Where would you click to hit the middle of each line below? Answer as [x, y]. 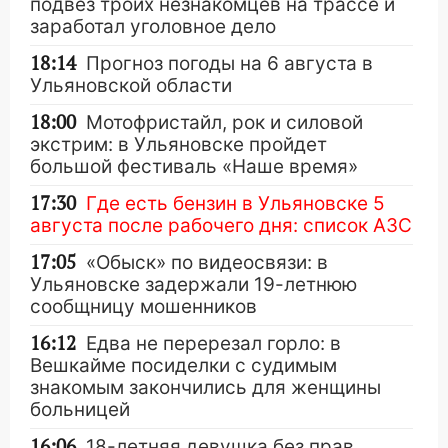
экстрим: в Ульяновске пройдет [178, 144]
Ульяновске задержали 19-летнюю [193, 284]
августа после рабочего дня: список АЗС [221, 225]
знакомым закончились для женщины [205, 387]
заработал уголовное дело [153, 26]
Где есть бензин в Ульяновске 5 [235, 203]
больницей [80, 409]
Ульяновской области [131, 85]
